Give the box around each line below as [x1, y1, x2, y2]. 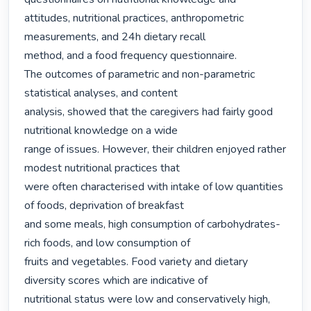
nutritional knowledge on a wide [24, 123, 178, 139]
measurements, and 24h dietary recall [24, 29, 206, 45]
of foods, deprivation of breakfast [24, 198, 185, 214]
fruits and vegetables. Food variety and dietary [24, 254, 249, 270]
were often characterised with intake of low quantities [24, 179, 284, 195]
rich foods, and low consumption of [24, 235, 191, 251]
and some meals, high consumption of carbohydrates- [24, 217, 281, 233]
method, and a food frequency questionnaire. [24, 48, 237, 64]
